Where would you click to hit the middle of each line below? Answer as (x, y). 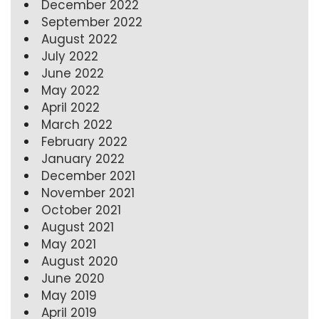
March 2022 (77, 125)
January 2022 (83, 159)
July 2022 (70, 56)
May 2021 (69, 244)
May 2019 (69, 296)
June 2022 (73, 73)
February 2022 (84, 142)
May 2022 (70, 90)
